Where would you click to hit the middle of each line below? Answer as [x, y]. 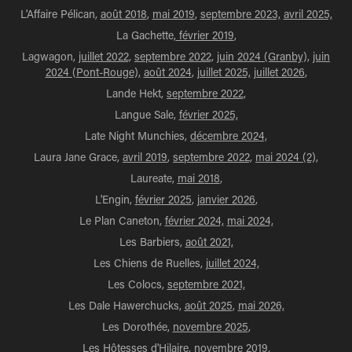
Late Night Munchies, [137, 136]
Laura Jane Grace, [78, 157]
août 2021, [209, 242]
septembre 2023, [240, 14]
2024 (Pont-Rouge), [93, 72]
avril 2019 [145, 157]
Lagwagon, [50, 56]
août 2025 [208, 305]
